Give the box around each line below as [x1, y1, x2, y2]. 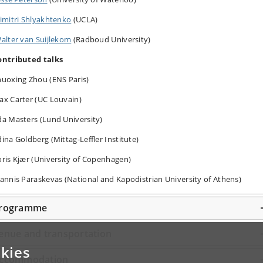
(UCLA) [73, 14, 98, 25]
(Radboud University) [73, 33, 151, 45]
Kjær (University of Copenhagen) [12, 153, 131, 164]
